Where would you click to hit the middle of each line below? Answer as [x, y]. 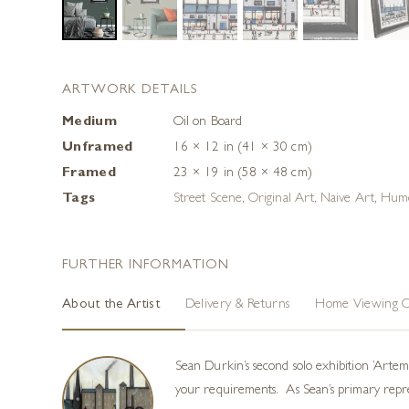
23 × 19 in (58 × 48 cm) [243, 174]
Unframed [98, 149]
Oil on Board [208, 123]
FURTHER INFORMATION [146, 267]
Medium [89, 123]
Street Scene [208, 200]
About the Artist [111, 306]
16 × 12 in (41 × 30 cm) [243, 149]
